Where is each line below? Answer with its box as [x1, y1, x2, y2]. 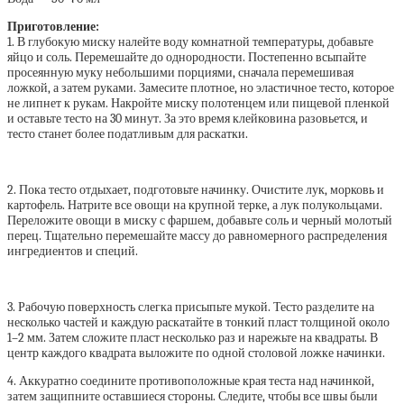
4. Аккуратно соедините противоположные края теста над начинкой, [7, 373, 374, 389]
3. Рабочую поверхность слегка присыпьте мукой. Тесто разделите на [7, 299, 374, 315]
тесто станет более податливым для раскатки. [7, 126, 248, 142]
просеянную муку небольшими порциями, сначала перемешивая [7, 65, 353, 80]
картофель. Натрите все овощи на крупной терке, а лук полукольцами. [7, 197, 382, 213]
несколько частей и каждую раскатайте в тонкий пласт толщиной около [7, 315, 390, 330]
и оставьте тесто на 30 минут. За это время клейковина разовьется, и [7, 111, 368, 126]
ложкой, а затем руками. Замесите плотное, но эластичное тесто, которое [7, 80, 394, 96]
